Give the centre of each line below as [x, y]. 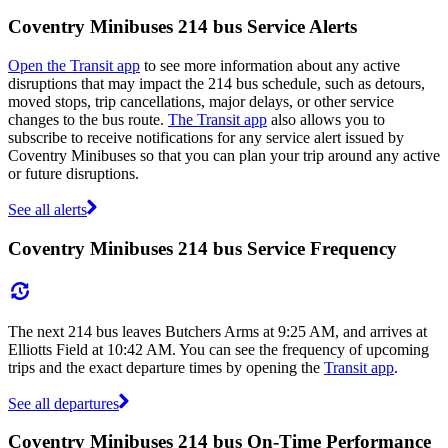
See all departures [63, 403]
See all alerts [47, 210]
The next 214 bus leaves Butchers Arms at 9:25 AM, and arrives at [217, 331]
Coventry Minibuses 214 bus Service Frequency [202, 248]
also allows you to [326, 120]
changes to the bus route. [88, 120]
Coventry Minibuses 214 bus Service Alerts [182, 27]
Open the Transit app [74, 66]
